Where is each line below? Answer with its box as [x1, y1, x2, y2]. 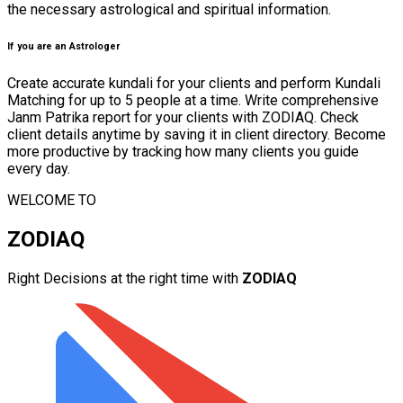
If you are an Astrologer [7, 40, 120, 52]
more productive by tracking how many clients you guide [7, 142, 359, 160]
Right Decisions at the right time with [7, 269, 238, 287]
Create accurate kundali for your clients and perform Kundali [7, 74, 381, 92]
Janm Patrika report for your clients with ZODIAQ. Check [7, 108, 359, 126]
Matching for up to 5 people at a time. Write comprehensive [7, 91, 379, 109]
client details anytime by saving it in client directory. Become [7, 125, 386, 143]
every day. [7, 159, 70, 177]
